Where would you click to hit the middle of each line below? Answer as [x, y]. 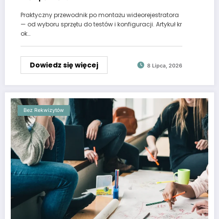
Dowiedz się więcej [64, 65]
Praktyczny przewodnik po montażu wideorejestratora [100, 15]
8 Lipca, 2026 [165, 66]
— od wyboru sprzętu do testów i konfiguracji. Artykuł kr [101, 24]
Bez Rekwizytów [44, 110]
